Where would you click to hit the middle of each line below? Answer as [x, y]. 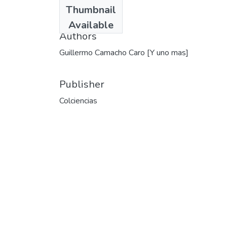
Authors [78, 36]
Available [91, 25]
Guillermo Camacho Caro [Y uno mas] [124, 52]
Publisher [82, 84]
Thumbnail [91, 10]
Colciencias [78, 101]
